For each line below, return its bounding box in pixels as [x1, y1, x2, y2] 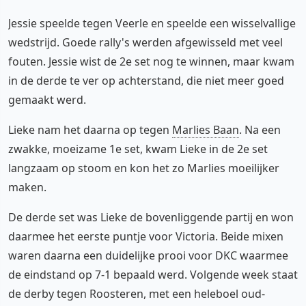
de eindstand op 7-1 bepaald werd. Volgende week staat [8, 266, 298, 282]
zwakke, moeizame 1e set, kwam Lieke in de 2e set [8, 141, 268, 156]
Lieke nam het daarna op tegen [8, 122, 172, 137]
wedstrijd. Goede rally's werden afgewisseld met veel [8, 34, 283, 50]
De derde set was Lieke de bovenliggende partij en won [8, 209, 294, 225]
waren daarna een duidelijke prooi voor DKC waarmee [8, 247, 288, 263]
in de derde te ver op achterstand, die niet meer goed [8, 72, 284, 88]
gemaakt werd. [8, 92, 86, 107]
